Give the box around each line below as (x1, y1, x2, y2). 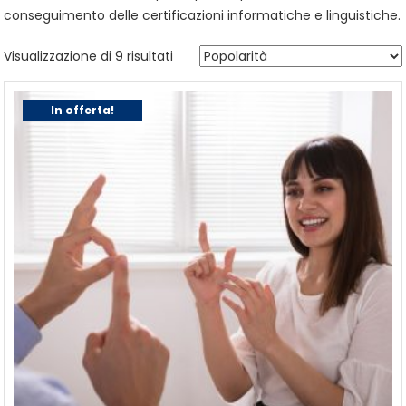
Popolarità (172, 46, 237, 65)
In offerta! (51, 102, 115, 119)
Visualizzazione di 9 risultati (4, 47, 174, 66)
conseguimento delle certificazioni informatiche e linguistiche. (4, 6, 401, 25)
